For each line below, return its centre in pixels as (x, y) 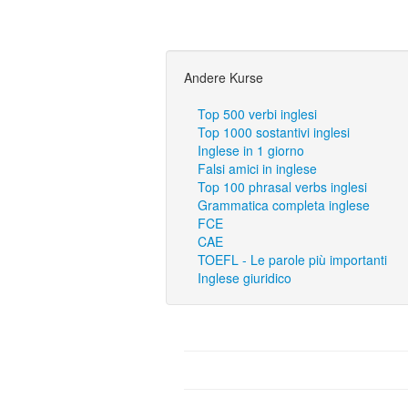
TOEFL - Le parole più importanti (292, 260)
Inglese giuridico (245, 278)
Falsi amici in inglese (257, 168)
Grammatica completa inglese (284, 205)
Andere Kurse (224, 77)
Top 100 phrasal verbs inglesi (282, 187)
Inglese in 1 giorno (251, 150)
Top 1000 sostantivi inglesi (274, 132)
